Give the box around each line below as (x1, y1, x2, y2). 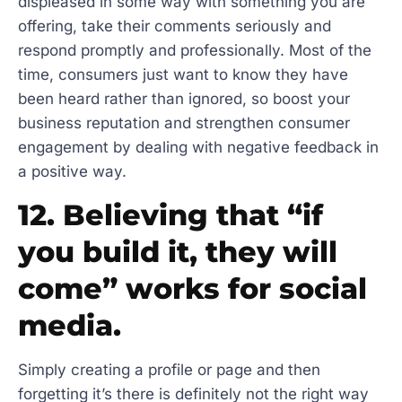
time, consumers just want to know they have (18, 65, 348, 83)
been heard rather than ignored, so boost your (18, 89, 350, 108)
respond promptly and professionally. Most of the (18, 40, 371, 59)
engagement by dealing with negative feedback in (18, 137, 379, 156)
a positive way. (18, 162, 127, 180)
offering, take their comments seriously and (18, 16, 331, 35)
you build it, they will (18, 234, 337, 270)
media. (18, 308, 121, 344)
